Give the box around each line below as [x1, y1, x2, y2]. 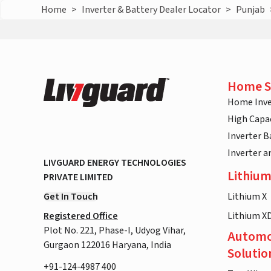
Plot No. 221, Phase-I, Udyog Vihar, [44, 224, 186, 238]
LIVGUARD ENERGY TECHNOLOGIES [44, 156, 186, 170]
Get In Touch [44, 190, 98, 204]
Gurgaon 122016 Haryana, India [44, 238, 171, 252]
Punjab [236, 3, 266, 17]
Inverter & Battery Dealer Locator [82, 3, 221, 17]
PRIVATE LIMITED [44, 171, 113, 184]
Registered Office [44, 209, 118, 223]
